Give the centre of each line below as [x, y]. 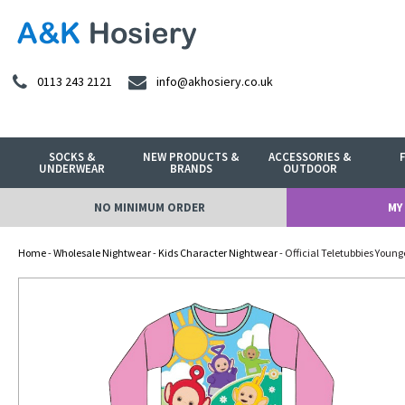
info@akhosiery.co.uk [215, 82]
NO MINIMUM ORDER [149, 207]
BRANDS [191, 169]
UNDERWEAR [72, 169]
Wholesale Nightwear [102, 253]
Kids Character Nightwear [218, 253]
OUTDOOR [310, 169]
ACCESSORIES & [310, 157]
